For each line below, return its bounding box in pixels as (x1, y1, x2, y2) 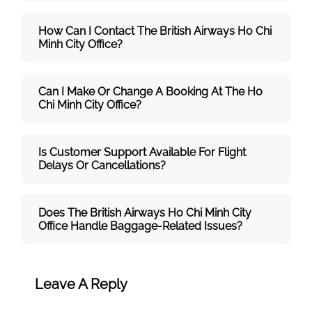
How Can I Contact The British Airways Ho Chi (38, 24, 272, 38)
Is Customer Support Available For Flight (38, 145, 246, 159)
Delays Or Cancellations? (38, 158, 166, 172)
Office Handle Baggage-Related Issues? (38, 219, 242, 233)
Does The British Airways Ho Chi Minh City (38, 205, 251, 219)
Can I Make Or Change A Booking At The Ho (38, 84, 263, 98)
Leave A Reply (35, 275, 127, 292)
